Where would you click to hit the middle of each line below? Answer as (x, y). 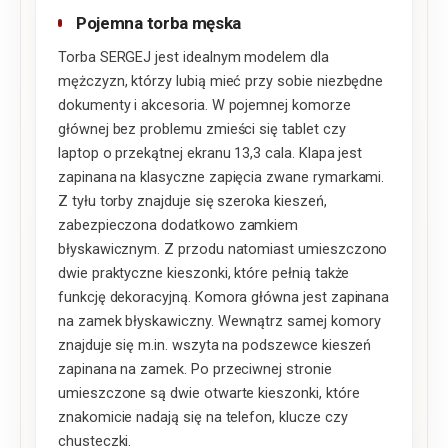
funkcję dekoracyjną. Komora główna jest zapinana (224, 298)
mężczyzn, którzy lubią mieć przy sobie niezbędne (221, 82)
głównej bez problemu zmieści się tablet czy (202, 130)
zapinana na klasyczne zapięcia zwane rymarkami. (221, 178)
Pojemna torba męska (159, 23)
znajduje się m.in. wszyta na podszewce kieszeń (215, 346)
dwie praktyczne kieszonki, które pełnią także (204, 274)
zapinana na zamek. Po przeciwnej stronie (195, 370)
